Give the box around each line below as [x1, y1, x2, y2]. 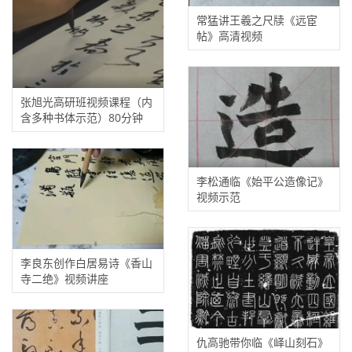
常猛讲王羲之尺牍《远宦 [196, 13, 317, 27]
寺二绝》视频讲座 [20, 271, 108, 286]
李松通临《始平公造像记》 [196, 174, 328, 189]
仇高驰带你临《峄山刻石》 [196, 335, 328, 350]
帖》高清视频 [196, 28, 262, 43]
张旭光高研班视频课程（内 [20, 94, 152, 109]
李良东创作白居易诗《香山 [20, 255, 152, 270]
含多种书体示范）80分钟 [20, 110, 143, 125]
